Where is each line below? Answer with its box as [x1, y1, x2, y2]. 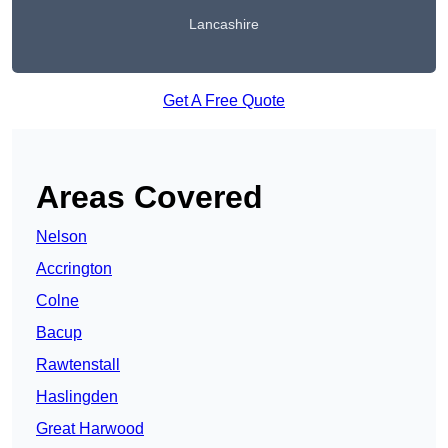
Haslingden [36, 388, 118, 406]
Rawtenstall [36, 356, 120, 374]
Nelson [36, 228, 87, 246]
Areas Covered [36, 179, 263, 216]
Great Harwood [36, 420, 144, 438]
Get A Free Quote [163, 92, 285, 110]
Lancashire [189, 16, 259, 33]
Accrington [36, 260, 112, 278]
